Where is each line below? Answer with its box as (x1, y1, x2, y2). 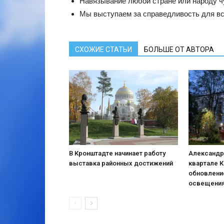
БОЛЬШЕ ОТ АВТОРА (144, 45, 214, 53)
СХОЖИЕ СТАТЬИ (75, 45, 132, 53)
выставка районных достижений (69, 159, 173, 167)
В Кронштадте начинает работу (69, 149, 165, 157)
